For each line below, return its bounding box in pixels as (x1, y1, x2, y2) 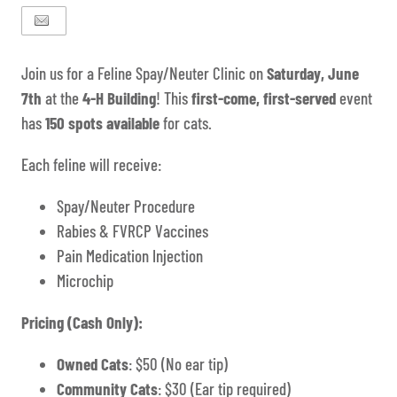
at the (42, 88, 83, 109)
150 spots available (45, 113, 160, 134)
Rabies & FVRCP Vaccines (57, 221, 209, 242)
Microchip (57, 270, 114, 292)
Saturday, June (267, 63, 360, 84)
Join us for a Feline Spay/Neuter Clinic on (21, 63, 268, 84)
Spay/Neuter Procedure (57, 196, 196, 217)
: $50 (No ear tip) (128, 354, 229, 375)
